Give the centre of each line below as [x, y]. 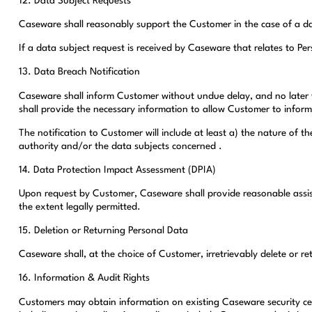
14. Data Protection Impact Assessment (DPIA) [117, 170]
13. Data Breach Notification [79, 72]
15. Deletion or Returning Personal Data [103, 231]
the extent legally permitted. [79, 206]
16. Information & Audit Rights [84, 278]
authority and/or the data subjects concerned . [120, 146]
